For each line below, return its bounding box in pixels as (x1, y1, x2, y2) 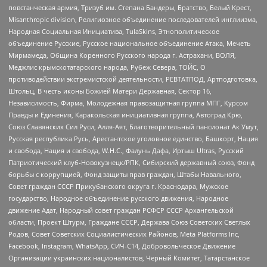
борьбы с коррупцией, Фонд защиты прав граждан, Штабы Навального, (8, 169, 241, 179)
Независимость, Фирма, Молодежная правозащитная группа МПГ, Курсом (8, 98, 248, 107)
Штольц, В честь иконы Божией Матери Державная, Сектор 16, (8, 86, 212, 95)
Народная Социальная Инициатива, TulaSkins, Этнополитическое (8, 26, 219, 36)
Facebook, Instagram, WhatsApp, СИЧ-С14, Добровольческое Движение (8, 241, 235, 250)
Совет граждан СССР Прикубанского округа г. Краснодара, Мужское (8, 181, 228, 191)
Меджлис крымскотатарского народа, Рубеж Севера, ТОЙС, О (8, 62, 206, 72)
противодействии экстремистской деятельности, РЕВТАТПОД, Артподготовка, (8, 74, 257, 83)
